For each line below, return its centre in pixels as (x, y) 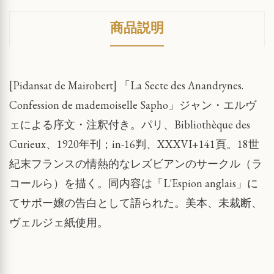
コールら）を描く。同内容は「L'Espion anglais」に (134, 183)
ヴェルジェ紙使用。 (59, 222)
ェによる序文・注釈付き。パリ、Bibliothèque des (130, 124)
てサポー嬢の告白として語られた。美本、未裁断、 (136, 202)
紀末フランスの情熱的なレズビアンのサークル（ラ (136, 163)
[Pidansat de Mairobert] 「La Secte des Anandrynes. (126, 85)
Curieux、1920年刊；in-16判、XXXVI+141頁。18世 (134, 144)
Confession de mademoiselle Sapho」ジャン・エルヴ (133, 105)
